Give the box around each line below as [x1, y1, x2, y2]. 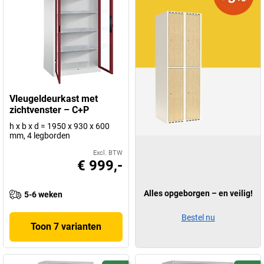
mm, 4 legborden [9, 131, 70, 140]
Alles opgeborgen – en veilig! [143, 189, 253, 198]
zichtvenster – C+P [9, 104, 89, 115]
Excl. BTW [93, 149, 123, 157]
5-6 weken [24, 190, 62, 199]
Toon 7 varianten [31, 221, 101, 232]
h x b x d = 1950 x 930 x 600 [9, 121, 110, 131]
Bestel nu [181, 213, 215, 222]
